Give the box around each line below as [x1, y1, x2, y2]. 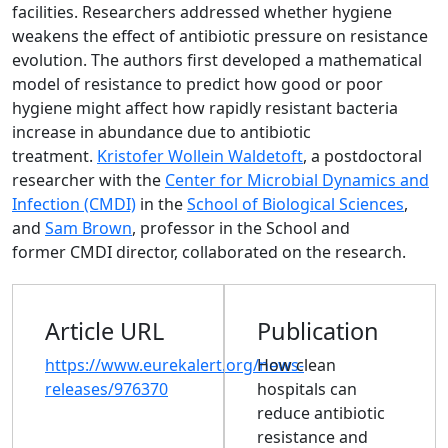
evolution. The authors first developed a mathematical [12, 49, 422, 71]
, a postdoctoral [303, 145, 422, 167]
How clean [257, 354, 336, 376]
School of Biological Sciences [187, 193, 404, 215]
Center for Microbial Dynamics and [165, 169, 429, 191]
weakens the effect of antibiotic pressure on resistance [12, 25, 428, 47]
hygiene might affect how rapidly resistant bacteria [12, 97, 398, 119]
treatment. [12, 145, 97, 167]
